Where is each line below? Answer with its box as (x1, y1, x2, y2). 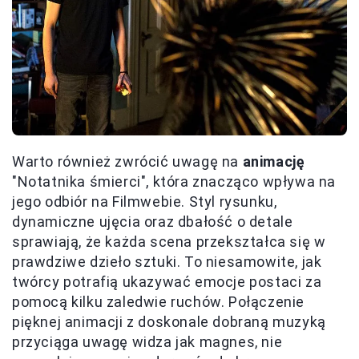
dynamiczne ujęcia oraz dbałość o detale (12, 212, 293, 230)
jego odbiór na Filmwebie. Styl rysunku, (12, 192, 277, 210)
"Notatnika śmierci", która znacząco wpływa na (12, 172, 337, 190)
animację (242, 152, 305, 170)
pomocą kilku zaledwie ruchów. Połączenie (12, 292, 305, 310)
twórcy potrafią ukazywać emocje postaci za (12, 272, 322, 290)
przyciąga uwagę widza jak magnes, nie (12, 333, 283, 350)
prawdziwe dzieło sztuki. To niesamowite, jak (12, 252, 322, 270)
